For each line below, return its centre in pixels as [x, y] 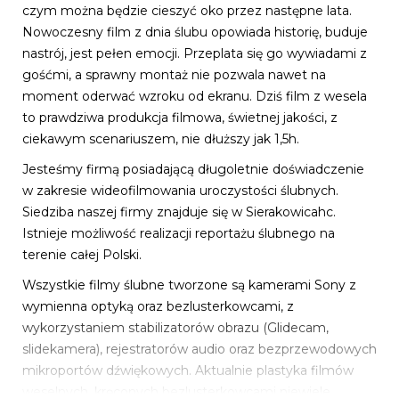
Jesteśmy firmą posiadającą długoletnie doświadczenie [193, 169]
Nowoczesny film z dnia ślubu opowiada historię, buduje [195, 32]
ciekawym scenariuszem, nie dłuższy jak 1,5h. [161, 138]
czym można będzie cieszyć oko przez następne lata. [187, 10]
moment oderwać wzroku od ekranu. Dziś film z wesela [195, 96]
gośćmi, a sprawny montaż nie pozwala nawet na [174, 74]
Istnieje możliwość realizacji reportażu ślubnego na [179, 233]
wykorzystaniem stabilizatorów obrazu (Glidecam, [175, 327]
